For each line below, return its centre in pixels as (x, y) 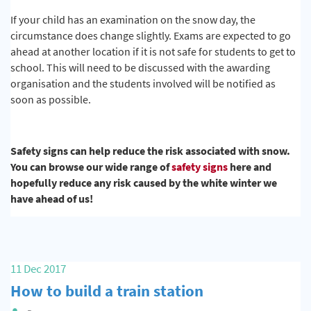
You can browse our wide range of (91, 166)
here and (250, 166)
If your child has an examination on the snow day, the (133, 20)
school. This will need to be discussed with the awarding (140, 68)
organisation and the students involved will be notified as (143, 84)
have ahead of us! (53, 198)
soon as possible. (52, 100)
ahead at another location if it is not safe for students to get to (153, 52)
